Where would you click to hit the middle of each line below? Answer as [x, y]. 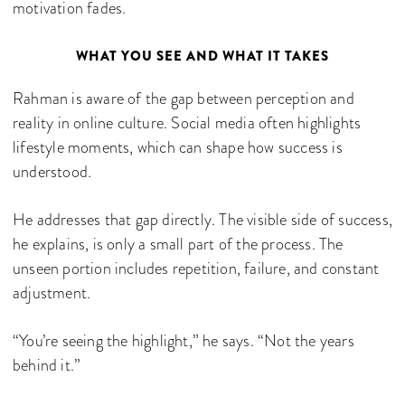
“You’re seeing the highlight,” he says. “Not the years [184, 341]
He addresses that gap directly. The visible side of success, [203, 220]
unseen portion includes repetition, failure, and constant [196, 268]
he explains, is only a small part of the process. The [178, 244]
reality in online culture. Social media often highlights [187, 123]
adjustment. [52, 293]
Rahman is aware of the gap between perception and [184, 99]
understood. [52, 172]
